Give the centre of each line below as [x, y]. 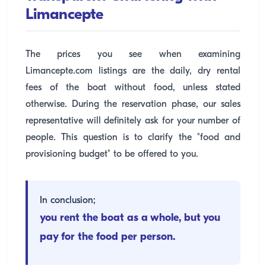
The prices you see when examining [133, 55]
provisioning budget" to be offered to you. [112, 154]
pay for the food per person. [107, 237]
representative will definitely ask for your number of [133, 121]
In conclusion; [68, 201]
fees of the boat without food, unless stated [133, 88]
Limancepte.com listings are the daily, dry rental [133, 71]
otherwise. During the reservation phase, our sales [133, 104]
